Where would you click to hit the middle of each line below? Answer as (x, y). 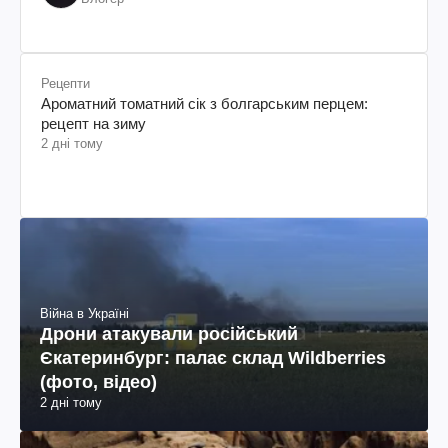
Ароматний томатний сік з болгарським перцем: (204, 103)
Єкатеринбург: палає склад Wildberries (213, 358)
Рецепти (65, 83)
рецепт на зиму (93, 123)
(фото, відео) (98, 382)
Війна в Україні (84, 314)
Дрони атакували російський (169, 334)
